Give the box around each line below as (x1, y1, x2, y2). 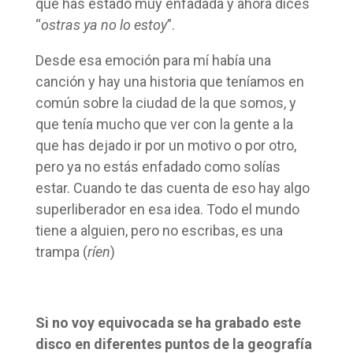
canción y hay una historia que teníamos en (35, 72, 304, 90)
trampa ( (35, 243, 87, 260)
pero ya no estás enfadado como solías (35, 158, 281, 175)
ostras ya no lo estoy (40, 16, 167, 33)
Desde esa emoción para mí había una (35, 51, 271, 69)
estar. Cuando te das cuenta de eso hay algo (35, 179, 310, 196)
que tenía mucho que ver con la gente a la (35, 115, 293, 132)
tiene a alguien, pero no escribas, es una (35, 221, 283, 239)
